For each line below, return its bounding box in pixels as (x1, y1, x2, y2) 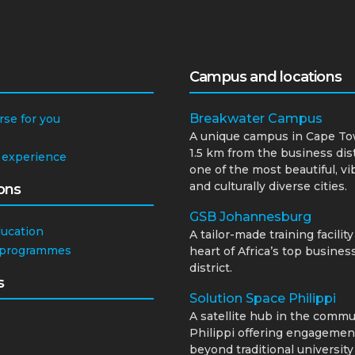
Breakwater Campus (189, 111, 323, 127)
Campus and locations (189, 68, 342, 86)
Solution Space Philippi (189, 291, 336, 307)
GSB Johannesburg (189, 209, 311, 225)
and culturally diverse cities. (189, 179, 347, 194)
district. (189, 261, 232, 276)
